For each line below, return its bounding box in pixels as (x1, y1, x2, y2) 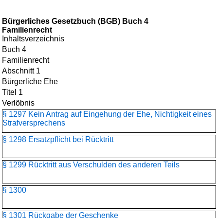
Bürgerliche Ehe (2, 77, 58, 86)
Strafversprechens (2, 119, 65, 127)
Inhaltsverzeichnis (2, 35, 64, 43)
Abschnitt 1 (2, 67, 40, 75)
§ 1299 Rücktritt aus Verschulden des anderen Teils (2, 161, 180, 169)
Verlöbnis (2, 99, 35, 107)
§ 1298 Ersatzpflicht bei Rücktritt (2, 135, 113, 144)
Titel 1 (2, 88, 23, 96)
